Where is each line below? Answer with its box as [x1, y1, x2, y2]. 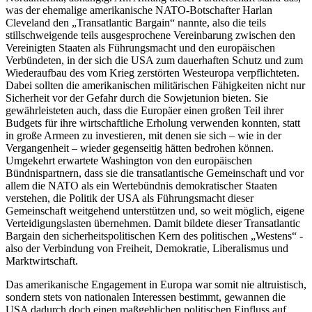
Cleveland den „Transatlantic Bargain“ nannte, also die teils [6, 16, 266, 29]
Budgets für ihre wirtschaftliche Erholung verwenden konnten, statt [6, 116, 300, 129]
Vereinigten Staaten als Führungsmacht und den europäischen [6, 41, 275, 54]
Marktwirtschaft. [6, 254, 78, 267]
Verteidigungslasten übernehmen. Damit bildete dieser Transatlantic [6, 217, 300, 229]
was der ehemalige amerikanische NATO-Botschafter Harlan [6, 3, 272, 16]
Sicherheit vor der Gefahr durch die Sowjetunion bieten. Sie [6, 91, 268, 104]
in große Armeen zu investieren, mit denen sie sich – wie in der [6, 129, 281, 141]
